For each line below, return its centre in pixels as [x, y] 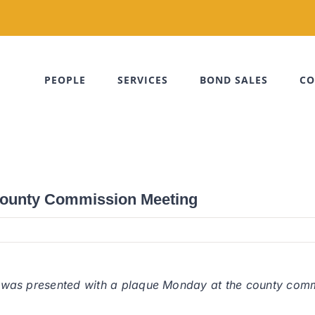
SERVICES [143, 80]
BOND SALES [234, 80]
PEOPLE [65, 80]
